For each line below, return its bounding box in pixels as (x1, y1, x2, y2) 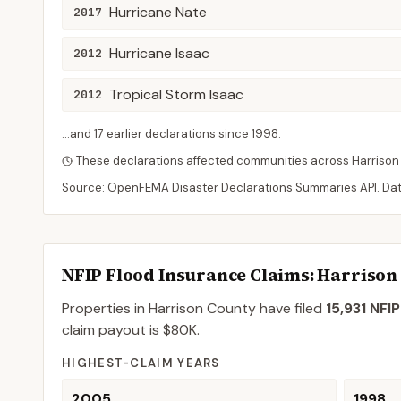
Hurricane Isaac (109, 44, 209, 63)
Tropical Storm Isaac (109, 85, 243, 104)
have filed (256, 299, 322, 318)
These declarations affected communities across (76, 153, 352, 168)
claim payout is (62, 320, 163, 339)
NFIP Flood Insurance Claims (62, 263, 310, 286)
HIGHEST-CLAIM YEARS (62, 355, 220, 371)
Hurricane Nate (109, 3, 207, 21)
